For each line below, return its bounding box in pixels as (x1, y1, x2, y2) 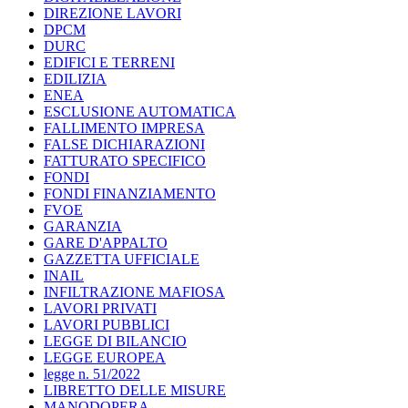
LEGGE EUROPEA (44, 350, 166, 366)
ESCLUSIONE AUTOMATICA (44, 104, 236, 120)
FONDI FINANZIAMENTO (44, 186, 216, 202)
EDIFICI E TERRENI (44, 55, 175, 71)
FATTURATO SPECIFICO (44, 153, 206, 169)
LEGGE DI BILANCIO (44, 333, 187, 350)
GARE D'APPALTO (44, 235, 168, 251)
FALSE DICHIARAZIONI (44, 137, 205, 153)
